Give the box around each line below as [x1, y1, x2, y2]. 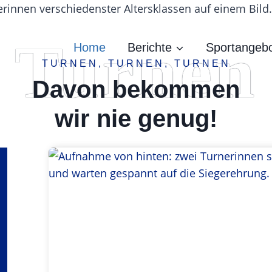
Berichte [127, 41, 172, 54]
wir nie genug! [55, 105, 217, 132]
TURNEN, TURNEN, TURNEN [41, 58, 231, 69]
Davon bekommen [32, 76, 240, 103]
